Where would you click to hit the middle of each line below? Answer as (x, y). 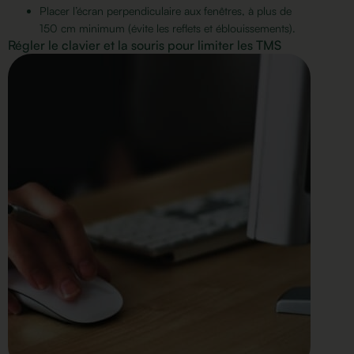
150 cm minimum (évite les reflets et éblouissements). (168, 28)
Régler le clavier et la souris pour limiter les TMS (145, 45)
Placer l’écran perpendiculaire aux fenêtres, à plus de (166, 10)
